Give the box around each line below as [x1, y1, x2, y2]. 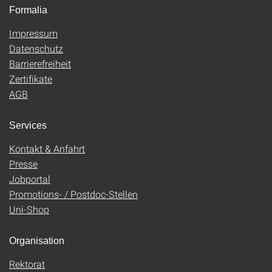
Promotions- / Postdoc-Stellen [9, 188, 138, 200]
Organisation [9, 236, 64, 246]
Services [9, 120, 47, 131]
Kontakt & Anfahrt [9, 142, 85, 155]
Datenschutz [9, 42, 63, 55]
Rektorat [9, 257, 45, 270]
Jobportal [9, 172, 50, 185]
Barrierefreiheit [9, 57, 71, 70]
